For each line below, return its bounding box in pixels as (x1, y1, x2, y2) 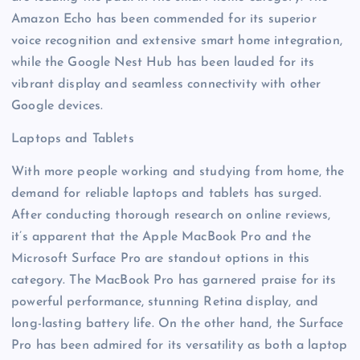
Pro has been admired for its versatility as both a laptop (11, 338, 348, 352)
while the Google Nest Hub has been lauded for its (11, 55, 314, 69)
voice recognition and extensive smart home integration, (11, 34, 342, 47)
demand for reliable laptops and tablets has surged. (11, 186, 322, 200)
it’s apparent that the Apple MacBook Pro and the (11, 230, 311, 243)
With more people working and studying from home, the (11, 165, 345, 178)
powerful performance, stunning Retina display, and (11, 295, 319, 309)
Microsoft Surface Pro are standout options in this (11, 252, 310, 265)
